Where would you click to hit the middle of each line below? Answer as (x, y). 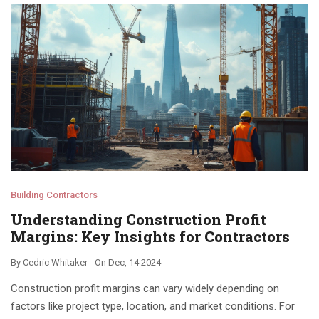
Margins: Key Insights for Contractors (150, 237)
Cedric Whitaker (55, 263)
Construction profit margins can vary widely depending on (145, 289)
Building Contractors (54, 195)
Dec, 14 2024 (135, 263)
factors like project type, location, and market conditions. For (153, 307)
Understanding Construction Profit (138, 220)
